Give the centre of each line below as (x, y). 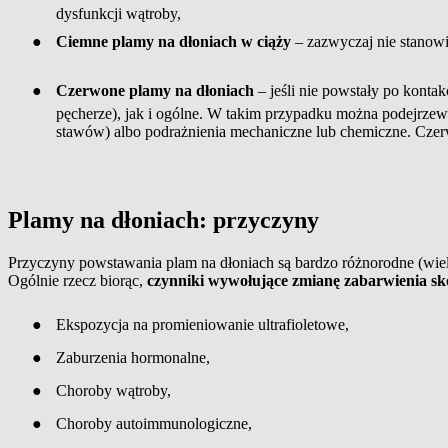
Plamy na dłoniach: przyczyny (163, 220)
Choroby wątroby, (113, 391)
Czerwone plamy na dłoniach (155, 90)
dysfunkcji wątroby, (118, 13)
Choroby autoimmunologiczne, (154, 424)
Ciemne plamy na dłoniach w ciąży (173, 41)
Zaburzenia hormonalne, (133, 358)
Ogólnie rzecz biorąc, (77, 281)
